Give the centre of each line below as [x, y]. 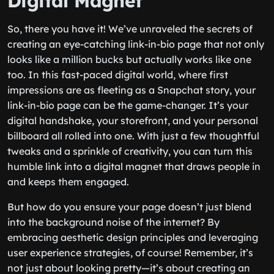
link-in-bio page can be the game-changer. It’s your [128, 105]
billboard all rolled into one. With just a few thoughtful [133, 136]
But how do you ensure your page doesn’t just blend [129, 207]
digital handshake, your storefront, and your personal [133, 120]
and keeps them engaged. [68, 182]
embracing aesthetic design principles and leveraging [133, 237]
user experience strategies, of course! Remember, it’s [130, 253]
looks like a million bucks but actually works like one [129, 59]
